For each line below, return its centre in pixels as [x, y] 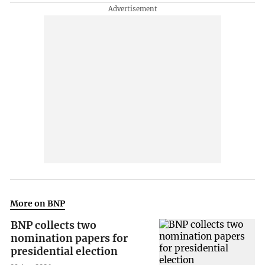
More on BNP [38, 204]
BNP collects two [54, 226]
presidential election [64, 252]
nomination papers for [70, 239]
